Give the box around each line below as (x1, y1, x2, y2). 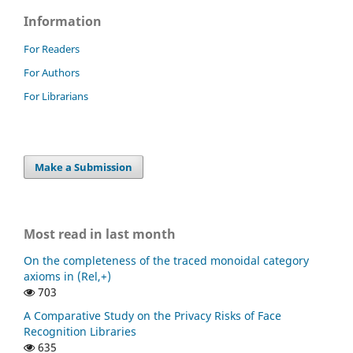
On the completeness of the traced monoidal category (24, 253, 309, 269)
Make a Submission (35, 159, 133, 174)
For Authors (24, 65, 80, 80)
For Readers (24, 41, 80, 56)
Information (24, 12, 102, 30)
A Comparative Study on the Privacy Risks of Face (24, 308, 281, 324)
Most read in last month (24, 225, 176, 243)
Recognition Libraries (24, 324, 136, 340)
